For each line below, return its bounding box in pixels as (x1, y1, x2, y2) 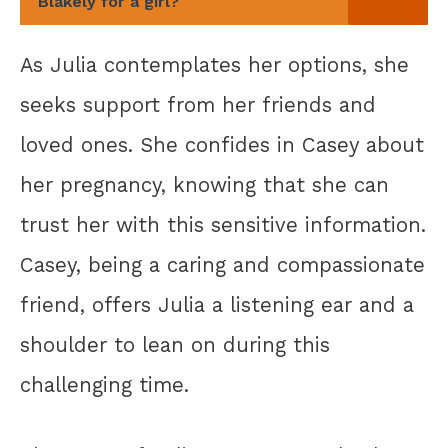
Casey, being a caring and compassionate (20, 253, 425, 278)
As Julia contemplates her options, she (20, 53, 409, 78)
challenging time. (20, 373, 189, 398)
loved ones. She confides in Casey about (20, 133, 424, 158)
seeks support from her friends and (20, 93, 376, 118)
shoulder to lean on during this (20, 333, 330, 358)
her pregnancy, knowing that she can (20, 173, 389, 198)
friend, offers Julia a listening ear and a (20, 293, 414, 318)
